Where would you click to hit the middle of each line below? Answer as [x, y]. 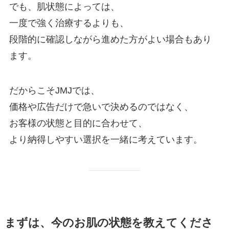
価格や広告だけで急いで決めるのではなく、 [101, 107]
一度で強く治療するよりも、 [69, 23]
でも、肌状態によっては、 [64, 6]
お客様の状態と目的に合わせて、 [78, 123]
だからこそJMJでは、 [54, 90]
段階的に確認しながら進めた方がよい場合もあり [110, 39]
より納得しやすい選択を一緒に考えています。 [106, 139]
